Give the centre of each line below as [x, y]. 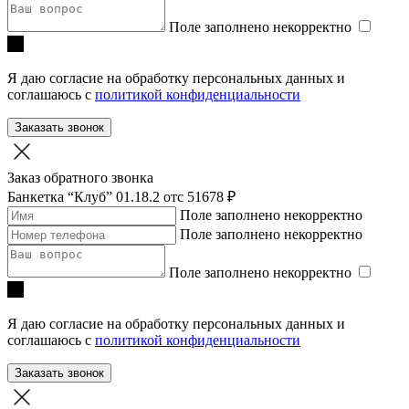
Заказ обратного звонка [80, 178]
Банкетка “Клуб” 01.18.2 [85, 197]
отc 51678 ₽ [199, 197]
